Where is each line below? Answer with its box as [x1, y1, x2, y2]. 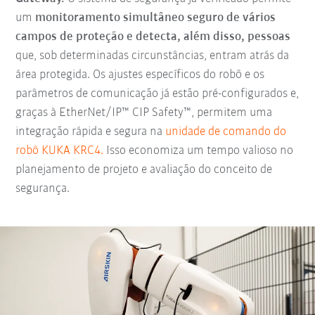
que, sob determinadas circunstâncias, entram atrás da [15, 49, 290, 63]
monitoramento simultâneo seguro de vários [35, 11, 276, 25]
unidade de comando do [165, 125, 287, 139]
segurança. [15, 182, 70, 196]
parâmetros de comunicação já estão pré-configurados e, [15, 87, 300, 101]
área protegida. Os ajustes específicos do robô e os [15, 68, 265, 82]
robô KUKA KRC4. [15, 144, 104, 158]
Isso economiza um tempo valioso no [103, 144, 294, 158]
